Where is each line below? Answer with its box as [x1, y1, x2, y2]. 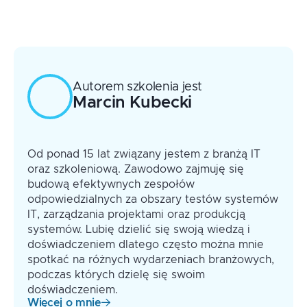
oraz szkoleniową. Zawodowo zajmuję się [27, 163, 244, 175]
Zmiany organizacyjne [49, 4, 162, 16]
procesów [49, 37, 101, 49]
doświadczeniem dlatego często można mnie [27, 238, 264, 250]
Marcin [73, 95, 125, 111]
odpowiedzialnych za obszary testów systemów [27, 193, 278, 205]
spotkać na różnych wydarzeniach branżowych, [27, 254, 274, 265]
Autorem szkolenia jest [73, 81, 203, 93]
